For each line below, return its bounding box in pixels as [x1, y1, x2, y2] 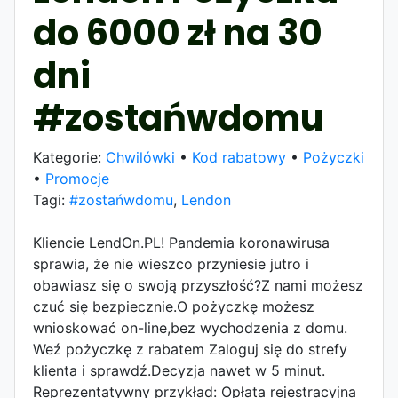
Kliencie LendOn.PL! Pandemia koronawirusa [33, 234, 330, 252]
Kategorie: [33, 148, 106, 167]
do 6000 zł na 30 [33, 8, 322, 59]
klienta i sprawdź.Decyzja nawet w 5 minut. [33, 362, 325, 380]
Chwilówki [106, 148, 175, 167]
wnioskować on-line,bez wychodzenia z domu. [33, 319, 347, 338]
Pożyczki [303, 148, 364, 167]
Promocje [45, 170, 109, 188]
